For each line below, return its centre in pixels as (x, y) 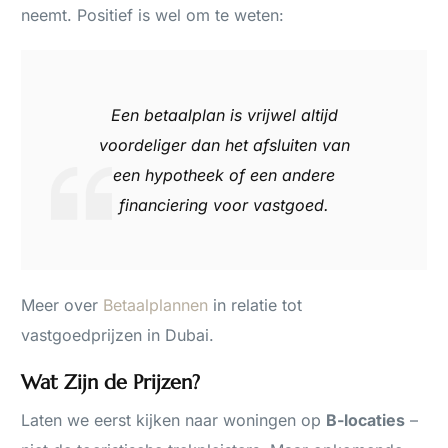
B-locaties (366, 420)
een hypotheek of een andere (224, 175)
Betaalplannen (156, 305)
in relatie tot (255, 305)
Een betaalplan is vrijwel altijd (224, 115)
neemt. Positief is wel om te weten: (153, 15)
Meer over (62, 305)
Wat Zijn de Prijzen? (111, 383)
